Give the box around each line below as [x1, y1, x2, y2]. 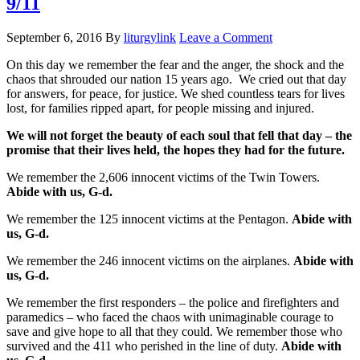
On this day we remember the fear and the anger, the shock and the [6, 57, 344, 72]
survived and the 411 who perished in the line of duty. [6, 338, 281, 353]
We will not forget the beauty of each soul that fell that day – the [6, 128, 352, 142]
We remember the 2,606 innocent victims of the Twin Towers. [6, 170, 320, 184]
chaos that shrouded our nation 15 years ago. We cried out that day [6, 72, 346, 86]
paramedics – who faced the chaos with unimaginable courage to [6, 309, 333, 324]
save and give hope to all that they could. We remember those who [6, 324, 342, 338]
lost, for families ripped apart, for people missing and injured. [6, 100, 314, 115]
